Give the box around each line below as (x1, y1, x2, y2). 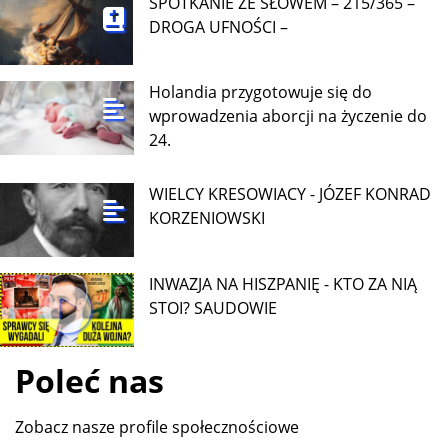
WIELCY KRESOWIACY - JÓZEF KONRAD (149, 183, 432, 206)
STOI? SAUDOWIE (149, 296, 278, 319)
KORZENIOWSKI (149, 207, 266, 230)
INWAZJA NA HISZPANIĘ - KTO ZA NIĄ (149, 272, 418, 295)
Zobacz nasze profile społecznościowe (15, 415, 299, 438)
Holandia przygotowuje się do (149, 81, 373, 104)
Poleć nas (15, 358, 164, 402)
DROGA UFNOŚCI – (149, 15, 289, 38)
